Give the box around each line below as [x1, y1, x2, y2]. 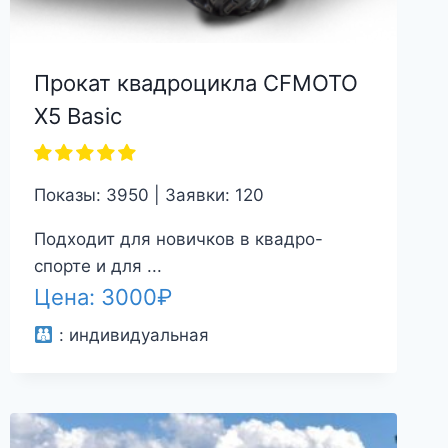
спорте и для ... [34, 256, 163, 277]
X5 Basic [34, 103, 123, 130]
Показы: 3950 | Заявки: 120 [34, 185, 265, 206]
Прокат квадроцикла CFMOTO [34, 70, 359, 97]
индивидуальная [68, 325, 209, 346]
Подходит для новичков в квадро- [34, 229, 324, 250]
